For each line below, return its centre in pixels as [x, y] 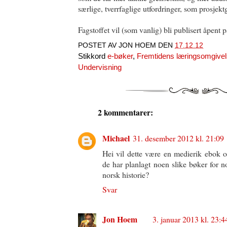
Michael [116, 138]
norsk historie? [126, 174]
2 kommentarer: [125, 112]
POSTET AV [98, 45]
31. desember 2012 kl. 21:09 [178, 138]
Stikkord [93, 56]
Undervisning [100, 67]
